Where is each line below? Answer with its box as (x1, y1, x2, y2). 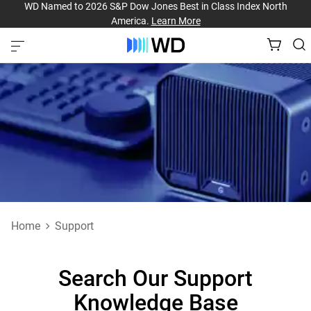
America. (110, 15, 151, 26)
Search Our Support (58, 265, 253, 292)
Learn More (151, 15, 201, 26)
